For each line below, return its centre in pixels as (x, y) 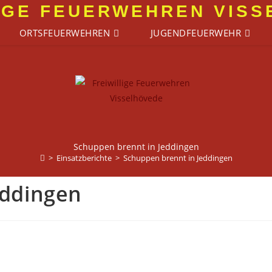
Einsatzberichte (84, 158)
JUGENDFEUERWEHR (195, 33)
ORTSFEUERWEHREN (64, 33)
